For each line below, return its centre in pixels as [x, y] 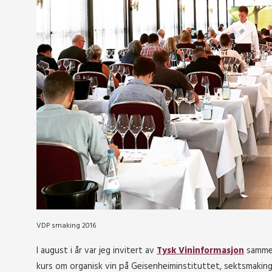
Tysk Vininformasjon [200, 251]
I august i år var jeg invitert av [97, 251]
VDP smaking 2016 [66, 226]
